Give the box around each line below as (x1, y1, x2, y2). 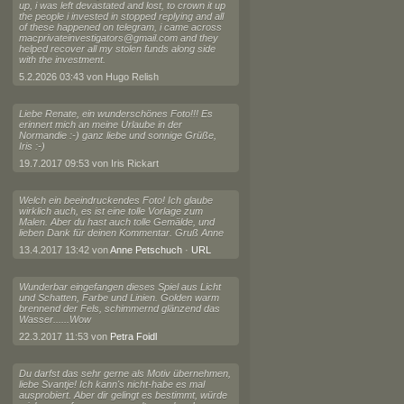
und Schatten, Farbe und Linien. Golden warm (18, 292, 219, 303)
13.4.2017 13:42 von (18, 244, 110, 255)
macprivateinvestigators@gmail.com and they (18, 32, 218, 43)
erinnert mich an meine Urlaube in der (18, 119, 182, 130)
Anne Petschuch (109, 244, 182, 255)
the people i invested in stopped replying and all (18, 11, 224, 22)
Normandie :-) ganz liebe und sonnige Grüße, (18, 130, 216, 141)
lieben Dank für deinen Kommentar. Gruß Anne (18, 227, 224, 238)
